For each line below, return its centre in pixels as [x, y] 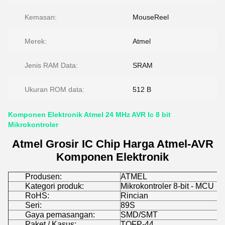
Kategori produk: [54, 186]
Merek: [36, 41]
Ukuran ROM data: [54, 89]
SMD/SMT [139, 215]
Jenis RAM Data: [51, 65]
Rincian [134, 196]
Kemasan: [41, 17]
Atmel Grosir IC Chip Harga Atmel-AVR [113, 144]
